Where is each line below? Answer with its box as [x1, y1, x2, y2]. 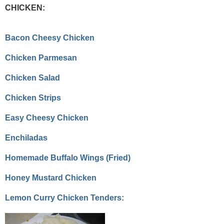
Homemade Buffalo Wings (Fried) [5, 153, 130, 162]
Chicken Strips [5, 93, 61, 102]
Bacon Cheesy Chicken [5, 33, 94, 42]
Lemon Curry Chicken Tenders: [5, 193, 124, 202]
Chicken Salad [5, 73, 60, 82]
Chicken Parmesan [5, 53, 77, 62]
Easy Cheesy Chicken [5, 113, 88, 122]
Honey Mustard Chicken [5, 173, 96, 182]
